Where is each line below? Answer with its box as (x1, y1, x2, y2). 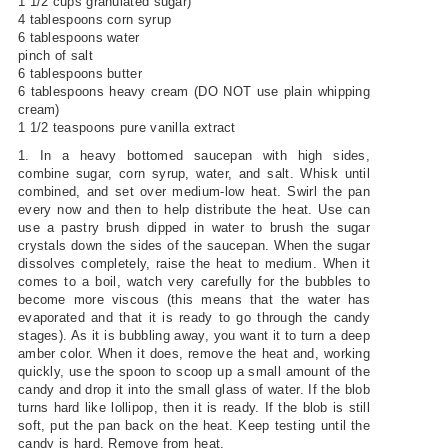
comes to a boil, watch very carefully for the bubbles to (17, 273, 371, 289)
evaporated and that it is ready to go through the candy (17, 309, 371, 325)
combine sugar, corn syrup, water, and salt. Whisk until (17, 165, 371, 181)
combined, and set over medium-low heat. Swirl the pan (17, 183, 371, 199)
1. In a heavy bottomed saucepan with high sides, (17, 147, 371, 163)
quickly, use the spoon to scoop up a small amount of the (17, 363, 371, 379)
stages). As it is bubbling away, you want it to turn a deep (17, 327, 371, 343)
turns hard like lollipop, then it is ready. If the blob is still (17, 399, 371, 415)
